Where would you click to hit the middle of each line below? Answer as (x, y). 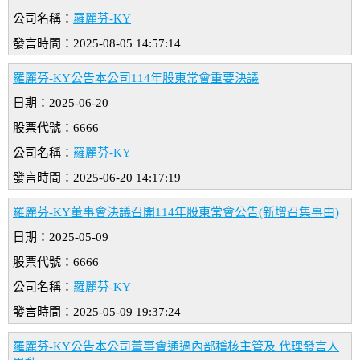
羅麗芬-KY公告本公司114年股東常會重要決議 (136, 78)
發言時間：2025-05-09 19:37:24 (97, 312)
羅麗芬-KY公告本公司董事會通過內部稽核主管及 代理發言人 (176, 347)
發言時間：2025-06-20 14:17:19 (97, 178)
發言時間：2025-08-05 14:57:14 (97, 44)
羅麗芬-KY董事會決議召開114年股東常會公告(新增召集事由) (176, 213)
